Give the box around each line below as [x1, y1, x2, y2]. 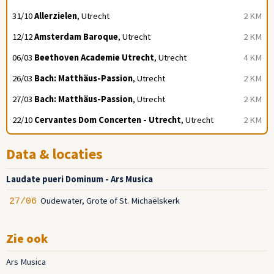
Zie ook [6, 231, 48, 246]
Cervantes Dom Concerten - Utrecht [34, 114, 181, 126]
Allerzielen [34, 10, 77, 22]
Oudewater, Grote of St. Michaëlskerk [40, 195, 180, 207]
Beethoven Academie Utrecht [34, 52, 154, 64]
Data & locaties [6, 144, 103, 164]
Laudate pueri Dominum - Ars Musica [6, 174, 153, 185]
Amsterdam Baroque [34, 31, 118, 43]
